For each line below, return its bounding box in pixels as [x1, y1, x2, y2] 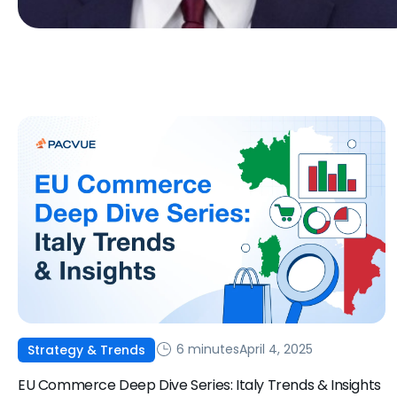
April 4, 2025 [239, 340, 313, 359]
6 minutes [173, 340, 239, 359]
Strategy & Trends [27, 340, 145, 359]
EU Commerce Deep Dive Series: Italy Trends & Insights [18, 374, 381, 395]
